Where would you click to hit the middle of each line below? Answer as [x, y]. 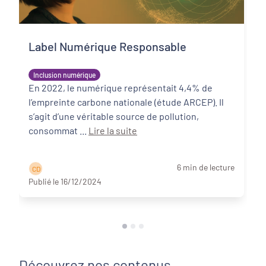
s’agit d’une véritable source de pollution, [114, 116]
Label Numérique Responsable [107, 46]
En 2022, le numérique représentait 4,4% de [121, 88]
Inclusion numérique [64, 75]
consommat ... [84, 130]
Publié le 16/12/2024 [65, 181]
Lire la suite [113, 130]
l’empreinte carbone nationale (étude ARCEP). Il [126, 102]
